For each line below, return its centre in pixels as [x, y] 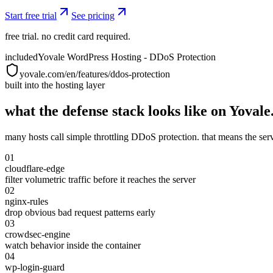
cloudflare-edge [35, 169]
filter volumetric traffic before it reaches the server [100, 180]
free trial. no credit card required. [68, 37]
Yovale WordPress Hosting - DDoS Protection [127, 57]
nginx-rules [27, 202]
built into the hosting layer [55, 85]
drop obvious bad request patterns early [80, 213]
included [21, 57]
